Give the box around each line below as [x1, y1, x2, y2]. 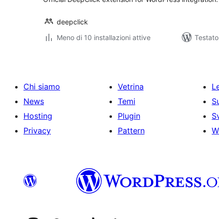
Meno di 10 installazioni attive [57, 33, 151, 42]
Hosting [23, 111, 52, 121]
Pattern [117, 126, 145, 135]
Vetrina [117, 82, 144, 91]
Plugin [117, 111, 140, 121]
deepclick [57, 18, 88, 26]
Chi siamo [23, 82, 60, 91]
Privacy [23, 126, 51, 135]
